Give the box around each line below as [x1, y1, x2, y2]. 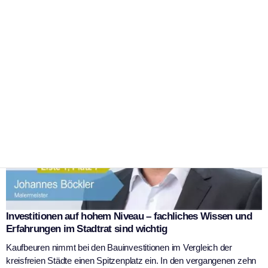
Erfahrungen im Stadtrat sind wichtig [6, 223, 167, 235]
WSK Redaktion [6, 32, 81, 45]
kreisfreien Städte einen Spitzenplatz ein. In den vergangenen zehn [6, 255, 257, 266]
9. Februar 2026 [96, 32, 171, 44]
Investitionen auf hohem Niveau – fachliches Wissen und [6, 211, 252, 223]
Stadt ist [6, 1, 70, 22]
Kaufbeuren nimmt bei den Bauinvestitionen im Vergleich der [6, 242, 232, 253]
